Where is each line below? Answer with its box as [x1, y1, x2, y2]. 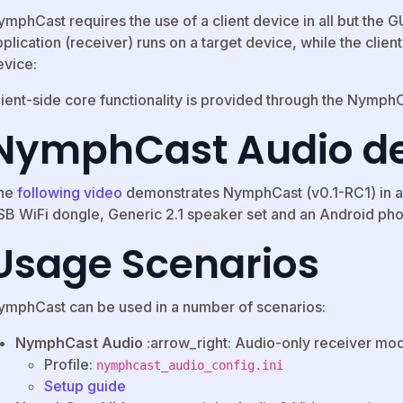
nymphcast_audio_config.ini [96, 358, 283, 373]
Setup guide [44, 377, 126, 396]
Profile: [44, 355, 96, 374]
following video [17, 184, 122, 202]
